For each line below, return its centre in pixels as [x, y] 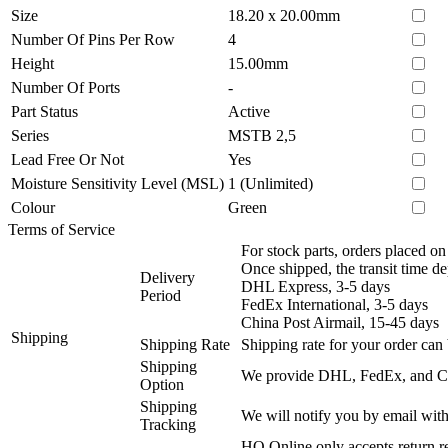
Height [32, 63]
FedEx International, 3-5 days [334, 304]
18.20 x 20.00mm [284, 15]
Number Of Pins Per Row [93, 39]
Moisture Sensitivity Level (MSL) [117, 183]
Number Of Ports [65, 87]
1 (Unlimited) [270, 183]
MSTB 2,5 [262, 135]
